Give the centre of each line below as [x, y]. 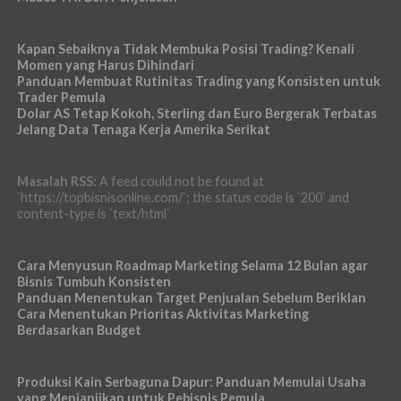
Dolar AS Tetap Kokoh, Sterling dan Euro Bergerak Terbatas [196, 113]
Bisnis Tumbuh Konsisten [94, 281]
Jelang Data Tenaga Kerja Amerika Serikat [143, 129]
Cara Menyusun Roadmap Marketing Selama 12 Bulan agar [192, 265]
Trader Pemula [61, 97]
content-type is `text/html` [93, 213]
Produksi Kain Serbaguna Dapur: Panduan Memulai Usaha [191, 381]
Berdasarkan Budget [79, 329]
